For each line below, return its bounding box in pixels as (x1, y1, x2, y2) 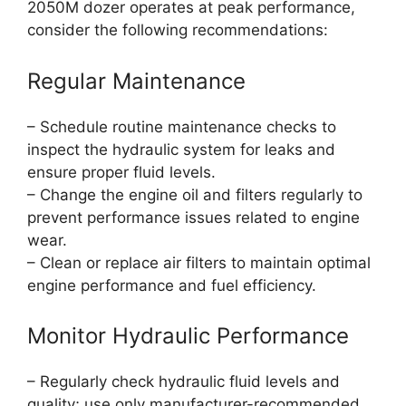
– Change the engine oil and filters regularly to (27, 185, 362, 204)
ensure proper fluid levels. (27, 162, 216, 181)
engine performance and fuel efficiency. (27, 275, 316, 295)
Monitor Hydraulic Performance (27, 323, 349, 350)
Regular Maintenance (27, 67, 246, 94)
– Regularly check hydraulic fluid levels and (27, 372, 340, 391)
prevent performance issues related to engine (27, 208, 360, 227)
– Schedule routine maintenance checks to (27, 117, 336, 136)
